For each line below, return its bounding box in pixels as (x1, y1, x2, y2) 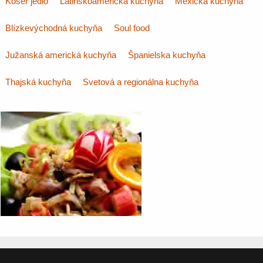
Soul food (114, 23, 150, 33)
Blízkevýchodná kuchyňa (5, 23, 102, 33)
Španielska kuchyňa (128, 50, 205, 60)
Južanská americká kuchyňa (5, 50, 116, 60)
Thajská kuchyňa (5, 77, 71, 87)
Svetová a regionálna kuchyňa (83, 77, 198, 87)
